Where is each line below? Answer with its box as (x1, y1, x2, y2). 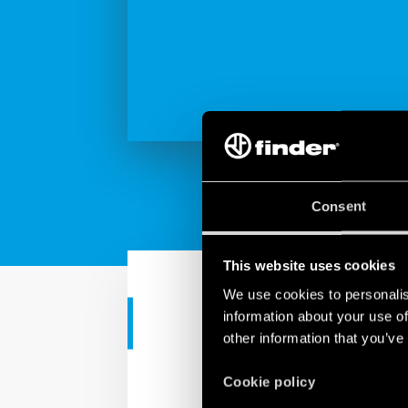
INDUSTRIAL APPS (260, 316, 357, 331)
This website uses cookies (222, 257, 395, 273)
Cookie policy (222, 373, 315, 390)
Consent (311, 198, 366, 214)
